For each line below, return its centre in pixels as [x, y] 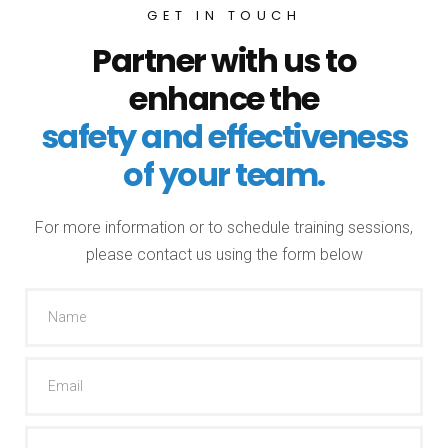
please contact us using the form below [224, 254]
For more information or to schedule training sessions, [224, 227]
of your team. [224, 174]
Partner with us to [224, 60]
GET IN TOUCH [224, 15]
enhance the [224, 98]
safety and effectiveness [224, 136]
